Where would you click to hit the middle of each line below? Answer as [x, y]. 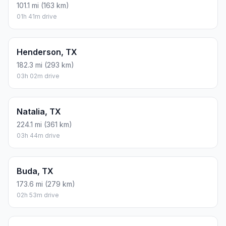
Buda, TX [35, 171]
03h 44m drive [38, 135]
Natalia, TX [39, 111]
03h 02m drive [38, 76]
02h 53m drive [38, 195]
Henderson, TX [47, 52]
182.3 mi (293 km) [45, 65]
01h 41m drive [37, 16]
